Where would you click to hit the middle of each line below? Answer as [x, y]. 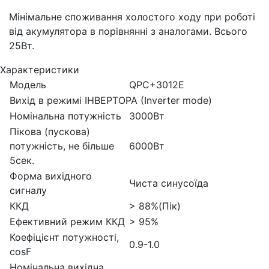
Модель [28, 84]
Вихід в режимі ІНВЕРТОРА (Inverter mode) [111, 100]
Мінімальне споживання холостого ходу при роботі [132, 17]
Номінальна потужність [65, 116]
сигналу [28, 190]
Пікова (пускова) [50, 131]
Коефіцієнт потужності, [64, 237]
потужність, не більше [62, 146]
